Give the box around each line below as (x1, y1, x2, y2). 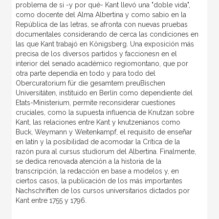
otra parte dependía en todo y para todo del (15, 69, 155, 78)
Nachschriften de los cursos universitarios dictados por (15, 187, 190, 195)
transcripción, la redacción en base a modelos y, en (15, 167, 179, 175)
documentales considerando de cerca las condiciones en (15, 30, 198, 39)
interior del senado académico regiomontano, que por (15, 60, 188, 68)
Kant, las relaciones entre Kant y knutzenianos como (15, 118, 180, 127)
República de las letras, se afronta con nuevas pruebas (15, 21, 188, 29)
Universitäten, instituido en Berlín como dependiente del (15, 89, 193, 97)
